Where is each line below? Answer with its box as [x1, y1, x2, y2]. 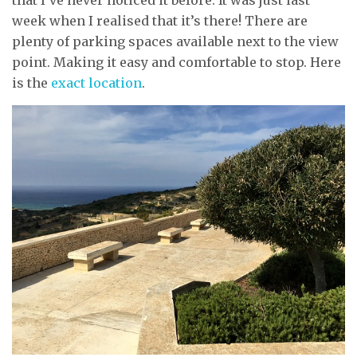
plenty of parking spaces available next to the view [12, 33, 339, 49]
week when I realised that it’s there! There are [12, 12, 308, 29]
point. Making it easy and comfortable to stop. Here [12, 53, 341, 70]
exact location [51, 74, 142, 91]
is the [12, 74, 51, 91]
